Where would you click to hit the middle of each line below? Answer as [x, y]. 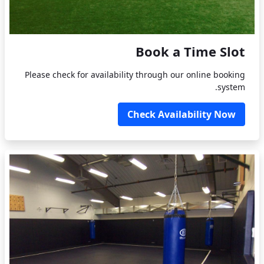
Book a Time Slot [190, 51]
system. [231, 87]
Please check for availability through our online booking [135, 74]
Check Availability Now [181, 114]
